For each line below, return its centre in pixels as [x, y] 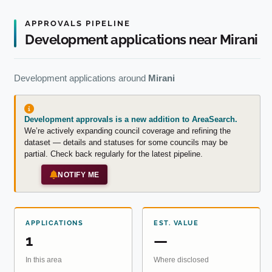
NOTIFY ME [79, 175]
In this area [44, 260]
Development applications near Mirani [141, 40]
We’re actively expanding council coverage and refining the [127, 131]
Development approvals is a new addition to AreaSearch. [131, 120]
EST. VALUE [176, 223]
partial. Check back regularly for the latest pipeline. [114, 154]
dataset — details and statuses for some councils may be [126, 143]
